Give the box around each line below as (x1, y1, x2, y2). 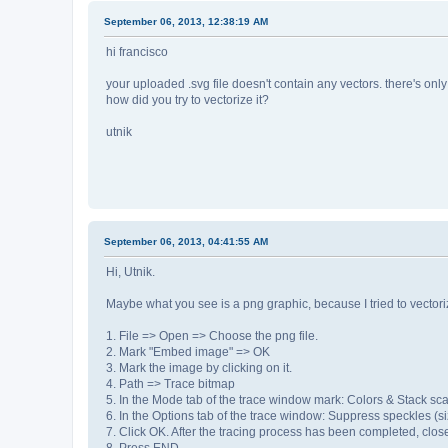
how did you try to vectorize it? (106, 93, 269, 108)
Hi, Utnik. (106, 265, 155, 280)
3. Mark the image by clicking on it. (106, 361, 292, 376)
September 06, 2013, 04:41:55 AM (104, 236, 268, 248)
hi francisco (106, 45, 168, 60)
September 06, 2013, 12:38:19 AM (104, 16, 268, 28)
